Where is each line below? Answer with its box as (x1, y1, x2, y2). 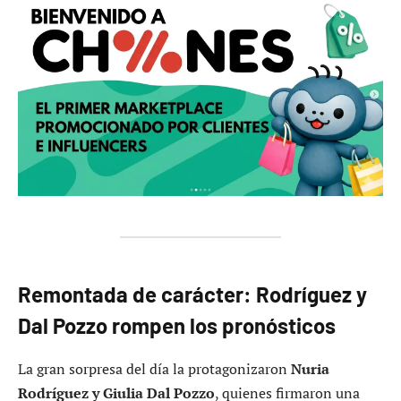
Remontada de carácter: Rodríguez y (18, 280, 367, 307)
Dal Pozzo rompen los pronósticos (18, 311, 336, 338)
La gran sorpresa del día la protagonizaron (18, 358, 291, 379)
